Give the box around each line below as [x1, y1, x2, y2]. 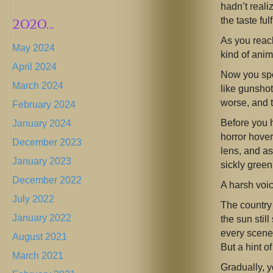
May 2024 [12, 43, 55, 54]
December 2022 [12, 175, 82, 186]
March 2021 [12, 250, 63, 261]
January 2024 [12, 118, 71, 129]
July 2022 [12, 194, 54, 205]
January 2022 [12, 213, 71, 224]
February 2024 [12, 99, 76, 110]
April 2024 [12, 62, 57, 73]
